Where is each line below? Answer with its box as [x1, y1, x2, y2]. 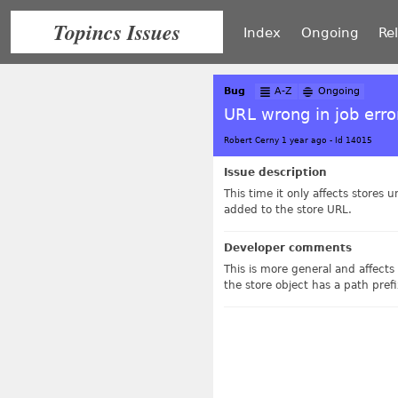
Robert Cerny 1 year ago [224, 135, 327, 145]
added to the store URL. [224, 203, 352, 216]
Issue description [224, 165, 327, 179]
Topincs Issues [53, 17, 180, 47]
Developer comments [224, 241, 352, 254]
